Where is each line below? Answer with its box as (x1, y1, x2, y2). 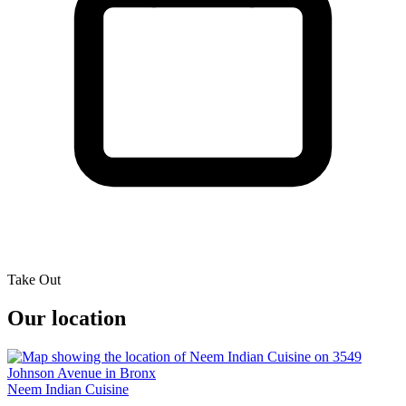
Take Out (7, 272, 61, 288)
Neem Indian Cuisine (7, 382, 129, 398)
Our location (7, 306, 126, 331)
